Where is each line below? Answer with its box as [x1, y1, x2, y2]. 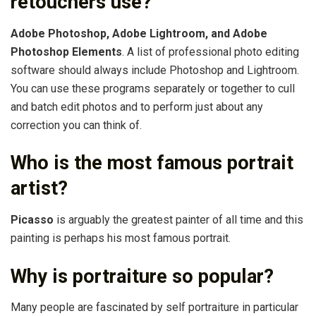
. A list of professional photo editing [122, 44, 299, 59]
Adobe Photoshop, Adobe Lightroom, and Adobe [11, 26, 267, 40]
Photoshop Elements [11, 44, 122, 59]
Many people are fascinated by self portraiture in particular [11, 300, 298, 315]
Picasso [11, 213, 54, 227]
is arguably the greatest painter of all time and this [54, 213, 303, 227]
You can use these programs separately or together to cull [11, 81, 295, 95]
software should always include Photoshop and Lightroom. [11, 63, 299, 77]
